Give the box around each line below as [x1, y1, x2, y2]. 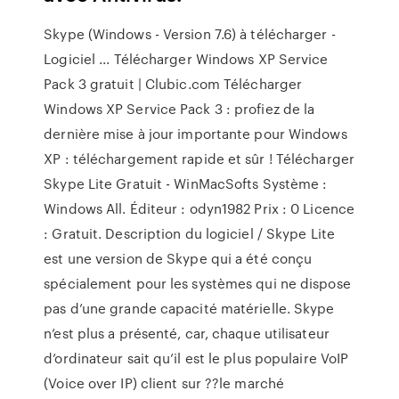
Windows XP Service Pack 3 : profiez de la [44, 99, 315, 118]
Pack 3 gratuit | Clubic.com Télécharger [44, 74, 303, 94]
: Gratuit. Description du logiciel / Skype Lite [44, 224, 335, 243]
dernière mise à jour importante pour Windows [44, 124, 347, 143]
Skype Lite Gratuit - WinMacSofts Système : [44, 174, 328, 193]
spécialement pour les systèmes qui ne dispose [44, 273, 351, 293]
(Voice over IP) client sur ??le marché [44, 373, 285, 393]
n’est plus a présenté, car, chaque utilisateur [44, 323, 330, 343]
